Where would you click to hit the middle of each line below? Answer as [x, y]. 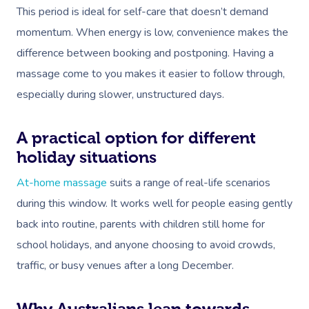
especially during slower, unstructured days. [120, 94]
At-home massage [62, 183]
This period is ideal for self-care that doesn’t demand [142, 12]
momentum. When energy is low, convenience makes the [152, 32]
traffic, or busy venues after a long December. [125, 266]
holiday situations [87, 157]
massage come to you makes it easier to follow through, [151, 74]
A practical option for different [136, 138]
